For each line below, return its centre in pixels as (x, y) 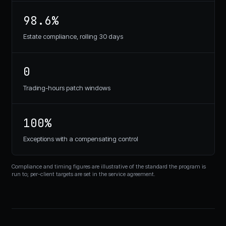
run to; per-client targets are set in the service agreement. (83, 174)
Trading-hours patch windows (67, 88)
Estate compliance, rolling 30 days (73, 37)
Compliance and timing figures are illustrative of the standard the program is (108, 166)
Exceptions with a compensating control (81, 139)
